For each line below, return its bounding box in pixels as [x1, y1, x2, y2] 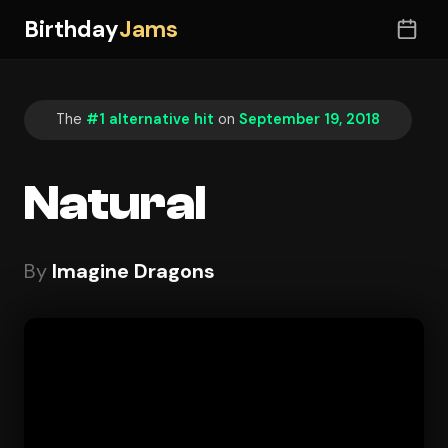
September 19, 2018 [239, 110, 380, 129]
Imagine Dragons [52, 257, 215, 284]
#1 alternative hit [86, 110, 214, 129]
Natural [24, 175, 206, 231]
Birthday [24, 14, 119, 44]
